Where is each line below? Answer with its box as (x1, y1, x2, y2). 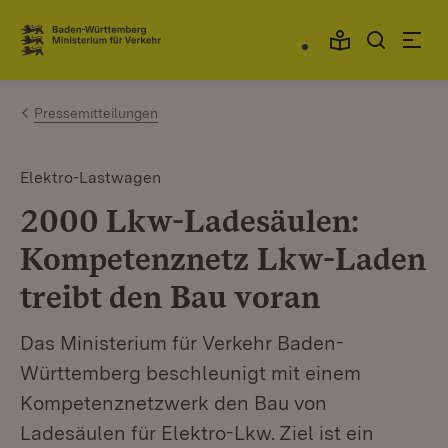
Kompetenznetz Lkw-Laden (20, 239, 426, 278)
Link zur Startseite (20, 37, 167, 59)
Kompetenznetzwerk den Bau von (20, 391, 327, 415)
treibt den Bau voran (20, 277, 320, 316)
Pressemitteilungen (34, 105, 158, 121)
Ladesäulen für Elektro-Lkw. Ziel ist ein (20, 421, 374, 445)
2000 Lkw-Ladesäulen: (20, 201, 359, 240)
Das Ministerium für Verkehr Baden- (20, 331, 344, 355)
